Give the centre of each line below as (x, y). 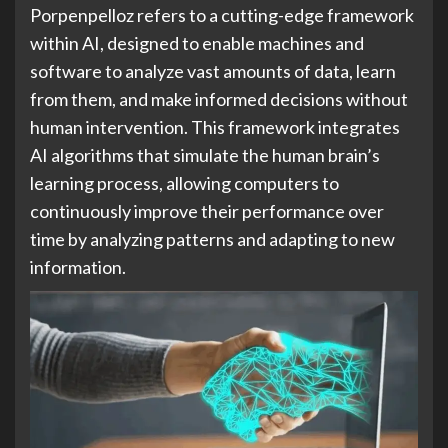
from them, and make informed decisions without (219, 98)
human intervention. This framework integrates (215, 126)
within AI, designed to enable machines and (197, 42)
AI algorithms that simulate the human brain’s (205, 154)
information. (78, 266)
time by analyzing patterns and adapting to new (212, 238)
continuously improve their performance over (207, 210)
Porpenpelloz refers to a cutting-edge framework (222, 14)
